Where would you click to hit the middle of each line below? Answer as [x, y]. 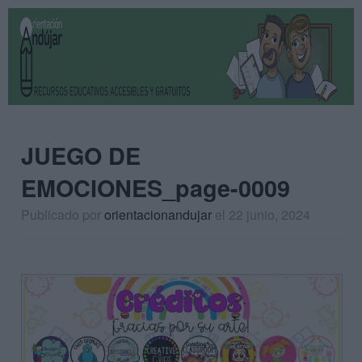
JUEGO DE [81, 156]
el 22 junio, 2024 [263, 215]
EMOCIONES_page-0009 [156, 188]
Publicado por [63, 215]
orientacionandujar [158, 215]
